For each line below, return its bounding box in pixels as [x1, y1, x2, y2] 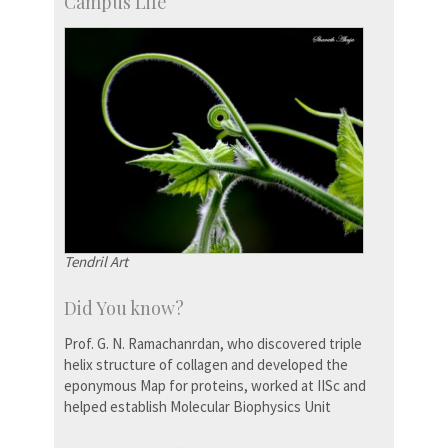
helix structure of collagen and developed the [64, 355, 348, 375]
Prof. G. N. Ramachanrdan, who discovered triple [64, 334, 362, 354]
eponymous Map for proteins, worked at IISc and [64, 376, 366, 396]
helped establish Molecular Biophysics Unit [64, 397, 331, 417]
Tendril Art [64, 252, 128, 272]
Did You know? [64, 296, 184, 321]
